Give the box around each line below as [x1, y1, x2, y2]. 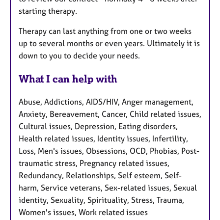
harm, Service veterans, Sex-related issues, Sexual [19, 182, 197, 192]
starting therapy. [19, 6, 77, 16]
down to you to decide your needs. [19, 51, 140, 61]
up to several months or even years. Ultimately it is [19, 38, 200, 49]
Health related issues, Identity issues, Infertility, [19, 133, 188, 143]
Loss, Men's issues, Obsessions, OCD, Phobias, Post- [19, 145, 199, 156]
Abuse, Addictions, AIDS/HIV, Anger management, [19, 96, 193, 107]
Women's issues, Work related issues [19, 207, 148, 217]
